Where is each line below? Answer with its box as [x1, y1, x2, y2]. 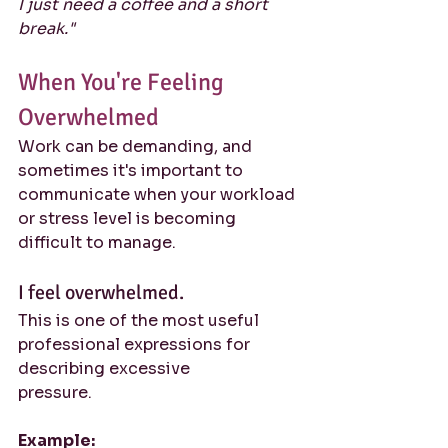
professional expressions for [18, 334, 254, 355]
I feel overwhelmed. [18, 280, 184, 305]
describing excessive [18, 358, 194, 379]
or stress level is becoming [18, 208, 240, 229]
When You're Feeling [18, 67, 229, 97]
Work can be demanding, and [18, 136, 256, 157]
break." [18, 18, 75, 39]
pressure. [18, 382, 92, 403]
